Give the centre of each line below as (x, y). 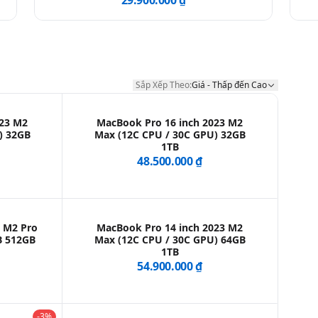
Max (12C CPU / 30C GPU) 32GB (170, 135)
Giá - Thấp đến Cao (229, 85)
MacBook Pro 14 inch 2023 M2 (170, 228)
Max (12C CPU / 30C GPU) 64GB (170, 240)
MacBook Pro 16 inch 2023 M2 (170, 123)
